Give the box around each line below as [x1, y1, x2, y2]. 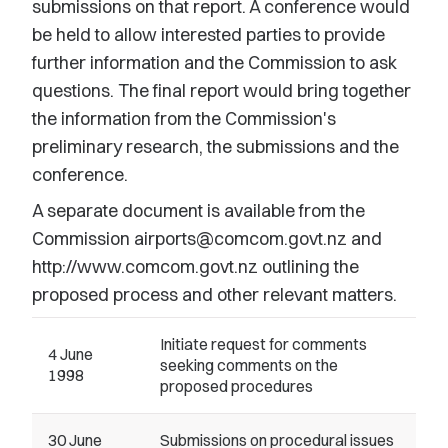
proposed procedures [160, 376, 313, 396]
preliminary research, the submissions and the [32, 135, 399, 158]
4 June [48, 344, 93, 364]
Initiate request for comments [160, 334, 367, 354]
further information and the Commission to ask [32, 51, 397, 74]
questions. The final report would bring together [32, 79, 411, 102]
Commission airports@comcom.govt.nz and [32, 227, 382, 250]
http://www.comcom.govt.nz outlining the [32, 255, 359, 278]
